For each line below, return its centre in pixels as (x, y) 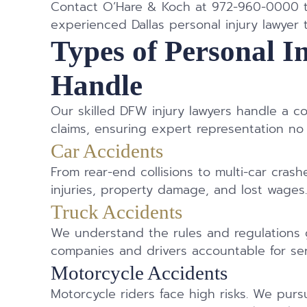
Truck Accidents (117, 212)
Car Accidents (107, 151)
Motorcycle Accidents (139, 273)
